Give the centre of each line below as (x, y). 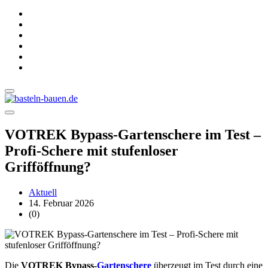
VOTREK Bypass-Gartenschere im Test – (133, 135)
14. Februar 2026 (61, 203)
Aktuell (43, 193)
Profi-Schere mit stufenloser (92, 151)
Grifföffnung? (48, 167)
